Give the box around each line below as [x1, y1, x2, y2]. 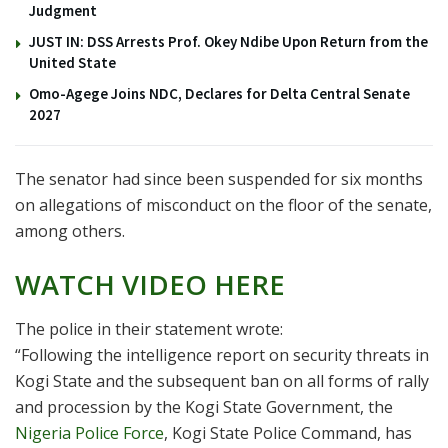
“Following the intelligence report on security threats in [15, 344, 429, 367]
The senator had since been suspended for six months [15, 168, 423, 191]
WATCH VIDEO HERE [15, 265, 285, 303]
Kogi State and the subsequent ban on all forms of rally [15, 370, 429, 393]
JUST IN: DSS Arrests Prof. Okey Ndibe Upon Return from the [29, 32, 428, 52]
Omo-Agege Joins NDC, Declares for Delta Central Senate [29, 84, 410, 104]
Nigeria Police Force [15, 422, 164, 445]
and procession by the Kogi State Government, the [15, 396, 393, 419]
